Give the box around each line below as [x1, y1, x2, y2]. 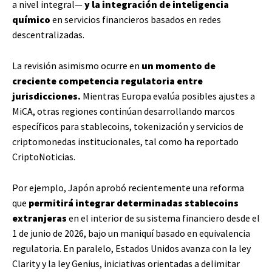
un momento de [141, 59, 216, 72]
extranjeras [12, 212, 67, 224]
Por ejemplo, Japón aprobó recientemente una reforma [12, 182, 244, 194]
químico [12, 13, 52, 25]
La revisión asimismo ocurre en [12, 59, 141, 72]
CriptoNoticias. [12, 151, 75, 163]
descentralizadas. [12, 29, 84, 41]
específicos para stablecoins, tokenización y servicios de [12, 120, 243, 132]
